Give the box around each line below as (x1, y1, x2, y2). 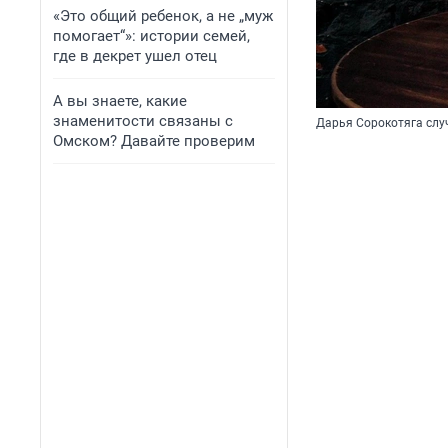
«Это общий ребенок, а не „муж (53, 7, 273, 25)
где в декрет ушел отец (53, 47, 217, 65)
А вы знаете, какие (53, 92, 187, 110)
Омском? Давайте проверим (53, 132, 255, 150)
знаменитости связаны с (53, 112, 233, 130)
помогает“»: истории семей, (53, 27, 250, 45)
